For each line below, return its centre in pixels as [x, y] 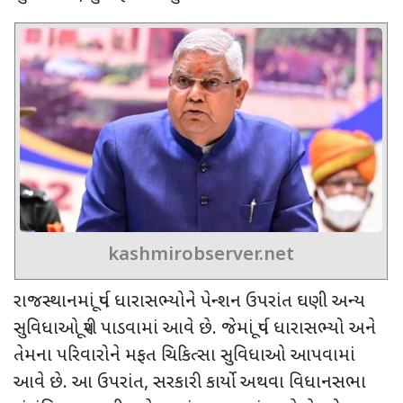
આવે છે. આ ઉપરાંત [79, 383]
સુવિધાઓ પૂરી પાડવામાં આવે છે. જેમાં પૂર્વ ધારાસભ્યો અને [195, 329]
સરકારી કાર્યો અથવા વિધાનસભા [260, 383]
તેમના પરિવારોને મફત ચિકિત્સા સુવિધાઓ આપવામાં [184, 356]
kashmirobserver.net [201, 255]
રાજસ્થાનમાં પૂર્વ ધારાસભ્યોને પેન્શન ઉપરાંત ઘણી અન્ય [189, 302]
